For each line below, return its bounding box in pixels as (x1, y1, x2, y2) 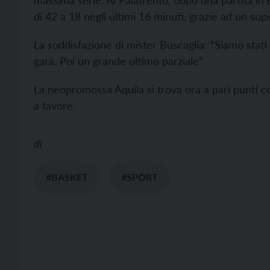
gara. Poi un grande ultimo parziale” (34, 54, 203, 67)
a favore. (34, 99, 75, 112)
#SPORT (121, 171, 158, 183)
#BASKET (46, 171, 88, 183)
